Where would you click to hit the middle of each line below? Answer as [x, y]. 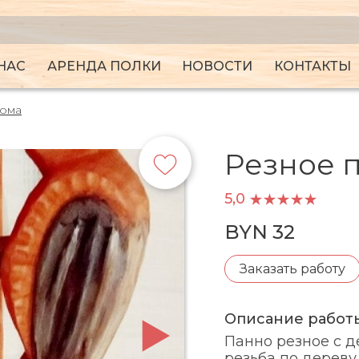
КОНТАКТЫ [312, 67]
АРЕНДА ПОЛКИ [104, 67]
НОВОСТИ [218, 67]
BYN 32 [259, 232]
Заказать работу [292, 269]
